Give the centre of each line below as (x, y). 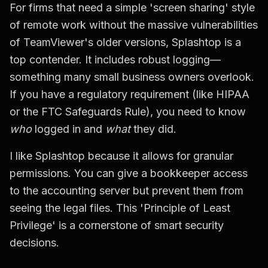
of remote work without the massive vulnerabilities (134, 25)
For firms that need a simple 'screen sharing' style (132, 8)
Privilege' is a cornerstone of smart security (117, 226)
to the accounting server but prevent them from (127, 191)
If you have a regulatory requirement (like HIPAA (130, 95)
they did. (153, 129)
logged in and (68, 129)
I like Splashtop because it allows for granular (121, 156)
